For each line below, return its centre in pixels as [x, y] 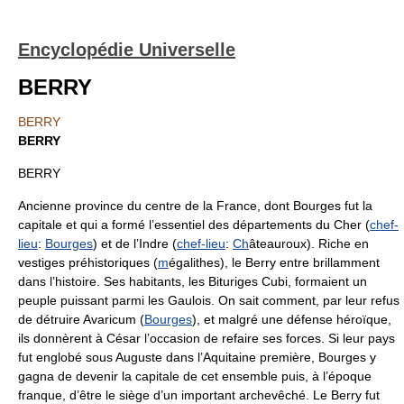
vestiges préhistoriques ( [88, 262]
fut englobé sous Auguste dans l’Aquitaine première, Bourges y [197, 357]
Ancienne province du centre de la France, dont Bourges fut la [195, 206]
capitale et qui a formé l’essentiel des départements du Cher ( [194, 225]
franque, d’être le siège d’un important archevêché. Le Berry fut [199, 395]
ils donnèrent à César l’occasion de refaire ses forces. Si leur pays [207, 338]
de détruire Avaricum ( [81, 319]
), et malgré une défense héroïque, [292, 319]
